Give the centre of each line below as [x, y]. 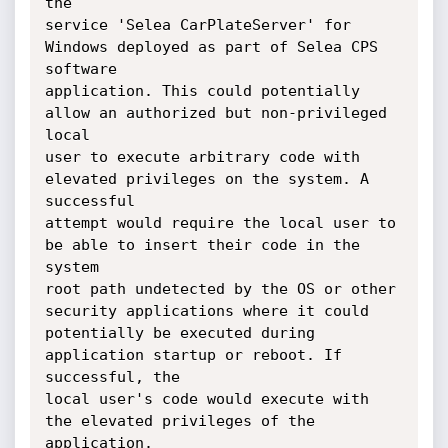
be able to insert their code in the [202, 245]
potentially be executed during [179, 333]
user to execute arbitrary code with [202, 157]
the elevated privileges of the [179, 421]
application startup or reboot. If [193, 355]
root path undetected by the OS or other [220, 289]
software [80, 69]
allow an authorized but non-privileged [215, 113]
